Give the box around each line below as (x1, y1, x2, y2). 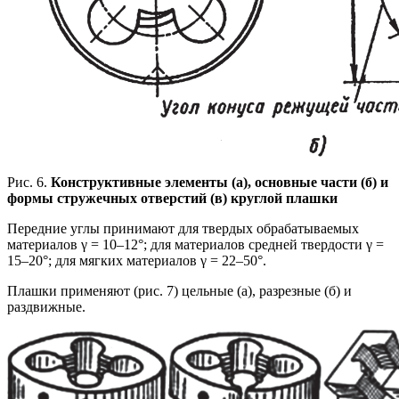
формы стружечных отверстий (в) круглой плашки (7, 190, 338, 206)
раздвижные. (7, 298, 85, 314)
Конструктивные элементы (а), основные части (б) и (51, 174, 388, 190)
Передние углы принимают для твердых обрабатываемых (7, 220, 359, 236)
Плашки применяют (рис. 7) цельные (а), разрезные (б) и (7, 282, 352, 298)
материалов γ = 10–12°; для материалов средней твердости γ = (7, 236, 384, 252)
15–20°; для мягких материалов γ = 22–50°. (7, 252, 266, 268)
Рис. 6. (7, 174, 51, 190)
